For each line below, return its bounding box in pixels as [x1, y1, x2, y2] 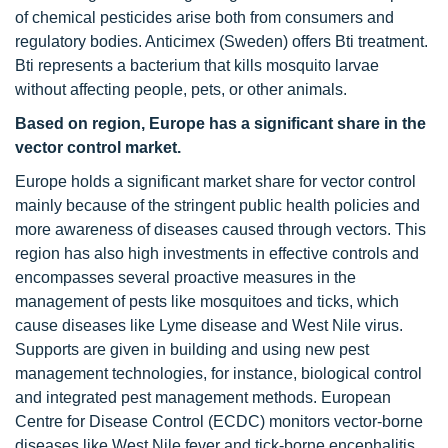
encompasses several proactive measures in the [15, 269, 356, 286]
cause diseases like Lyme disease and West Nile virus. [15, 317, 403, 334]
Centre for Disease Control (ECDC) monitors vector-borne [15, 413, 423, 430]
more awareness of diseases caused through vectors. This [15, 221, 426, 238]
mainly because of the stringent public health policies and [15, 197, 420, 214]
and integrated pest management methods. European [15, 389, 391, 406]
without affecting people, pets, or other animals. [15, 81, 347, 98]
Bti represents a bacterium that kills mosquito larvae [15, 57, 379, 74]
